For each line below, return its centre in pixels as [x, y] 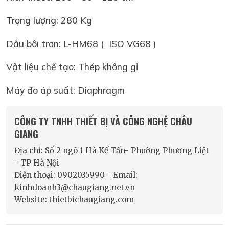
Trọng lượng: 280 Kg [49, 20]
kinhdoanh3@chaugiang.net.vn [75, 187]
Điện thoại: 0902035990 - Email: [76, 175]
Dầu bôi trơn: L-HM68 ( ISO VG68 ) [82, 43]
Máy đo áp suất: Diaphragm [65, 90]
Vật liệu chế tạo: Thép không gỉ [73, 67]
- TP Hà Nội [37, 163]
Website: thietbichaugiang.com [74, 199]
